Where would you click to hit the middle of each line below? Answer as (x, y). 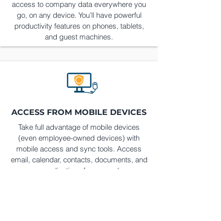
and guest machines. (79, 37)
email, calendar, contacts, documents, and (79, 160)
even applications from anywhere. (79, 170)
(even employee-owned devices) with (79, 138)
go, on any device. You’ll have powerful (79, 15)
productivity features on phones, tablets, (79, 26)
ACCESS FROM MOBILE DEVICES (79, 112)
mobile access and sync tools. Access (79, 149)
